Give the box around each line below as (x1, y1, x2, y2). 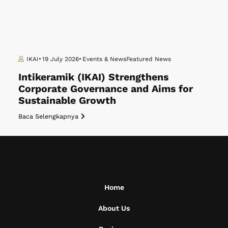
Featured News (126, 55, 171, 63)
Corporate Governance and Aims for (18, 82, 193, 95)
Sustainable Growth (18, 94, 116, 106)
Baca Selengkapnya (18, 112, 78, 120)
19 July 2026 (42, 55, 79, 63)
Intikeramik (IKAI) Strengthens (18, 71, 168, 83)
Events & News (82, 55, 126, 63)
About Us (98, 204, 130, 212)
